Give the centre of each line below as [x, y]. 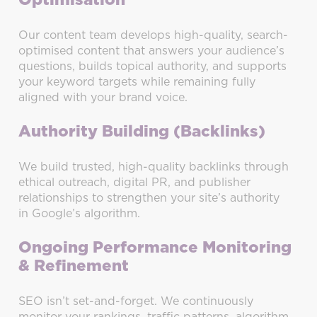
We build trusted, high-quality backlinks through [154, 167]
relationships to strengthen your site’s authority [149, 198]
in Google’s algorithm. [80, 214]
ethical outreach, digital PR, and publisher [135, 183]
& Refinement [74, 266]
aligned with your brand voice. [103, 98]
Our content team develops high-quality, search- [154, 36]
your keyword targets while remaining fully [137, 82]
